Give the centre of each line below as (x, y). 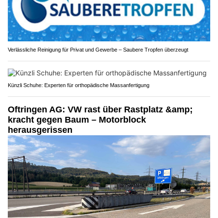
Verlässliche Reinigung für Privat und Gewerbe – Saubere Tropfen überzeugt (98, 49)
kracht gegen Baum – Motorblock (77, 119)
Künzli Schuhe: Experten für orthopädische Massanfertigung (79, 85)
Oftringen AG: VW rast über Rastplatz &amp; (100, 109)
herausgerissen (40, 130)
